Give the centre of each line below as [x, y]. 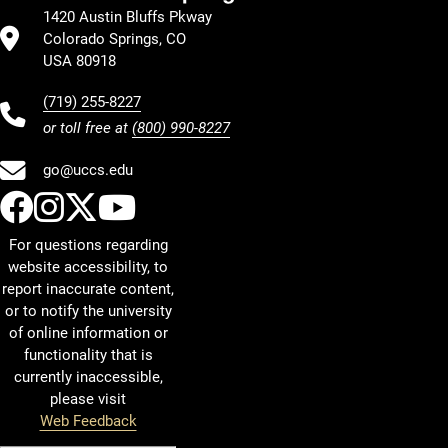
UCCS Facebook [153, 206]
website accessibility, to [88, 266]
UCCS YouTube [247, 206]
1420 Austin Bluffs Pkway [127, 16]
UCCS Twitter [196, 206]
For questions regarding [88, 244]
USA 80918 [79, 60]
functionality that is [88, 354]
